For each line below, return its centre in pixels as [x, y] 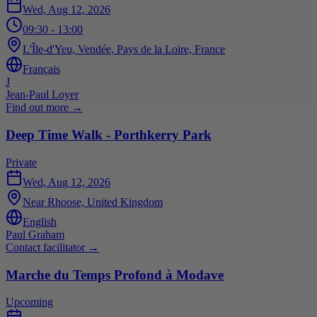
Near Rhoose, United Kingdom [93, 202]
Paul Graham [35, 234]
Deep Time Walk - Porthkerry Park [109, 135]
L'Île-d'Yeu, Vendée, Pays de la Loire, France [124, 50]
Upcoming [29, 302]
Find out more [37, 108]
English [40, 221]
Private [21, 162]
